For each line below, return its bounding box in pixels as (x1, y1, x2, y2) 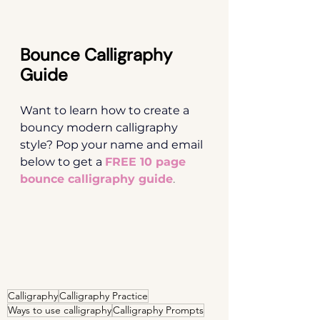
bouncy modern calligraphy (20, 120, 181, 134)
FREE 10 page (105, 154, 189, 169)
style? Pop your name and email (20, 137, 206, 151)
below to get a (20, 154, 102, 169)
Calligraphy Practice (59, 289, 148, 302)
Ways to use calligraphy (8, 303, 111, 316)
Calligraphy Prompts (113, 303, 204, 316)
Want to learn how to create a (20, 103, 192, 117)
